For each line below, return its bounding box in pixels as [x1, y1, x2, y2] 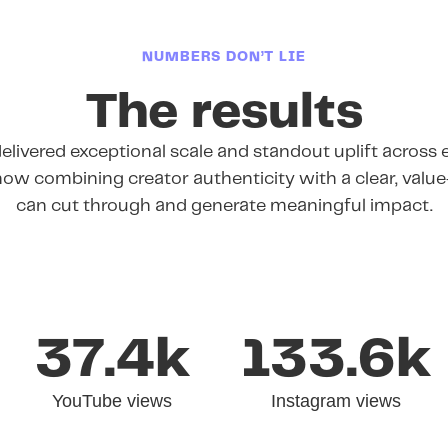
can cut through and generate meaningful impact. [15, 197, 433, 216]
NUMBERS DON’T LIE [142, 50, 306, 65]
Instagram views [271, 390, 401, 411]
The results [85, 89, 363, 138]
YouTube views [52, 390, 172, 411]
